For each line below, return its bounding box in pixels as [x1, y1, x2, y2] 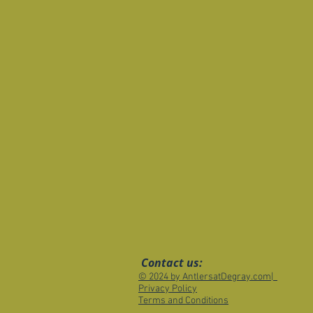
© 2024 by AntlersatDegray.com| [138, 271, 277, 283]
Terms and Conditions [138, 295, 228, 307]
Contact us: [138, 255, 205, 270]
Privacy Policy [138, 283, 197, 295]
